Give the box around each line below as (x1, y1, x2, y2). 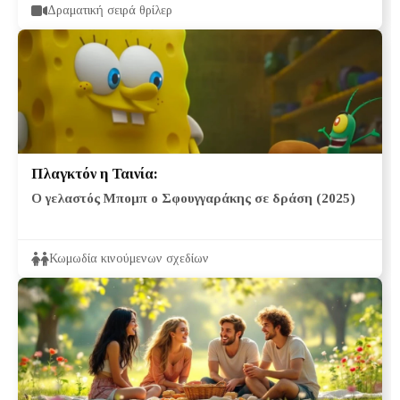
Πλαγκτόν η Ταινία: (31, 164, 158, 182)
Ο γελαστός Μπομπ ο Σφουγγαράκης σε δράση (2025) (31, 189, 355, 205)
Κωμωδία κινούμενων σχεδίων (49, 251, 209, 265)
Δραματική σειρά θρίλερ (47, 3, 172, 17)
